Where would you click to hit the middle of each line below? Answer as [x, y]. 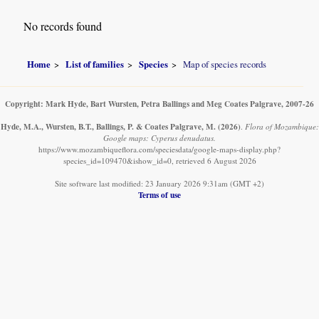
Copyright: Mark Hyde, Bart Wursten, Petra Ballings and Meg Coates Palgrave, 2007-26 [159, 103]
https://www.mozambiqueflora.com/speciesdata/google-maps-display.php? [159, 149]
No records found [63, 26]
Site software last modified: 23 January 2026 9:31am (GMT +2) [159, 183]
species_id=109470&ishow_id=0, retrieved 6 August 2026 [159, 160]
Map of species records [225, 64]
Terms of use [159, 194]
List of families [95, 64]
